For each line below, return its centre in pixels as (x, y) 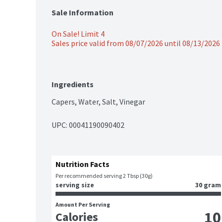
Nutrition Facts (83, 164)
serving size (75, 185)
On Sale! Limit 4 (78, 34)
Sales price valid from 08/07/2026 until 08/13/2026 (136, 43)
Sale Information (83, 13)
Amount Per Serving (83, 205)
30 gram (208, 185)
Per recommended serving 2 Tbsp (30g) (104, 176)
